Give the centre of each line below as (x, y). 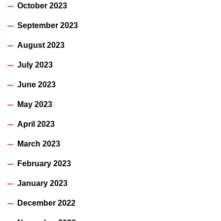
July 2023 (35, 65)
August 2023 (41, 45)
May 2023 (35, 105)
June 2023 (37, 85)
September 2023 (48, 26)
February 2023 (44, 164)
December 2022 (46, 203)
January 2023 (42, 184)
